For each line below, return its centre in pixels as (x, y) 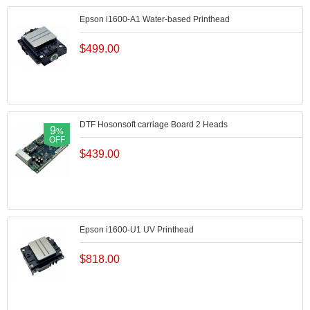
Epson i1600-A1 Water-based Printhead (155, 19)
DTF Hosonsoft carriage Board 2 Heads (154, 125)
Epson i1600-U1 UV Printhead (137, 230)
